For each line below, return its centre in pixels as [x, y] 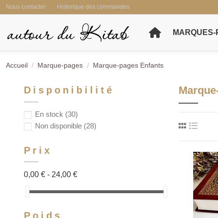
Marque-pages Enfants [128, 65]
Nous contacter [27, 7]
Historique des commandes [93, 7]
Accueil [17, 65]
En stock [50, 114]
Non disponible [59, 126]
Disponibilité [69, 90]
